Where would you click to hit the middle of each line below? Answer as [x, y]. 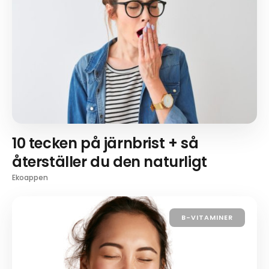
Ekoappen [30, 178]
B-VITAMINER [207, 218]
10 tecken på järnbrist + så [105, 144]
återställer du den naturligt [110, 162]
